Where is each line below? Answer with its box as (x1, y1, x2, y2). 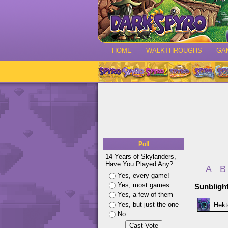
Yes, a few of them (118, 191, 173, 198)
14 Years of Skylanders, (105, 153, 176, 160)
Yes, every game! (118, 172, 169, 179)
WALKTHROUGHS (146, 47, 202, 54)
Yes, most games (118, 181, 169, 189)
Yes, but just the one (118, 201, 179, 208)
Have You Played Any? (105, 160, 173, 168)
